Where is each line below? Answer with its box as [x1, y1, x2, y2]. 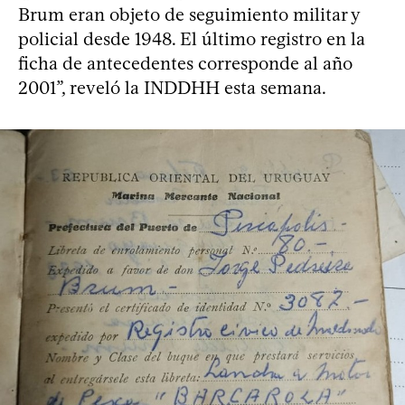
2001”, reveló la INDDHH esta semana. [18, 76, 326, 99]
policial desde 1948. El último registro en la [18, 27, 365, 50]
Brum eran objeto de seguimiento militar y [18, 3, 360, 25]
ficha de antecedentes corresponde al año [18, 52, 353, 74]
